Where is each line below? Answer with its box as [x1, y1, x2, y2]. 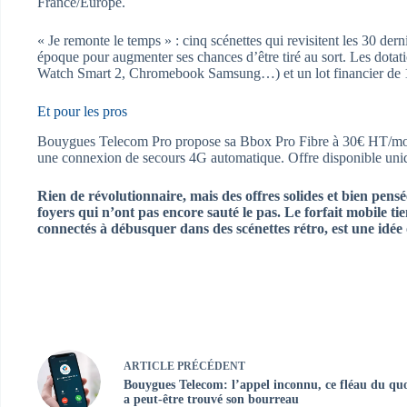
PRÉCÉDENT [174, 359, 245, 372]
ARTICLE [124, 359, 174, 372]
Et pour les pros [37, 104, 127, 120]
